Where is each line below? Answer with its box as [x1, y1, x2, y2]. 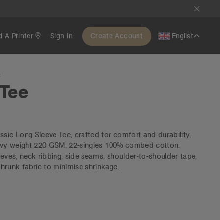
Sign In [50, 31, 73, 40]
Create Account [90, 31, 143, 40]
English [172, 31, 194, 40]
